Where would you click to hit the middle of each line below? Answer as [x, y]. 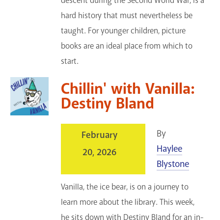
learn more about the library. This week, [128, 202]
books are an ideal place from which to [127, 46]
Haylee [170, 149]
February [100, 135]
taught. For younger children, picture [124, 31]
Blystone [173, 164]
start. [70, 61]
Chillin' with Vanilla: [128, 89]
